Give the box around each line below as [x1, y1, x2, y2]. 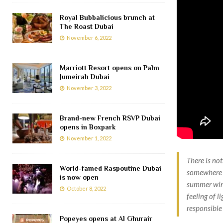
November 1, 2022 [67, 134, 111, 141]
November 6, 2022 [67, 34, 111, 41]
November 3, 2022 [67, 84, 111, 91]
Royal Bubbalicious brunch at [60, 13, 155, 21]
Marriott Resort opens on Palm [60, 63, 159, 72]
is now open [60, 173, 99, 181]
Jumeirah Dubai [60, 72, 110, 81]
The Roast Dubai [60, 22, 113, 30]
